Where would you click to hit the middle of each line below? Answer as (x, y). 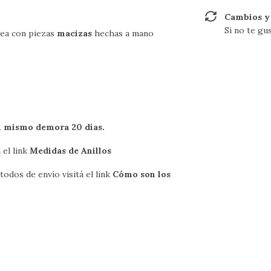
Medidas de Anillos (70, 151)
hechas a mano (123, 34)
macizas (74, 34)
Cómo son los (142, 175)
